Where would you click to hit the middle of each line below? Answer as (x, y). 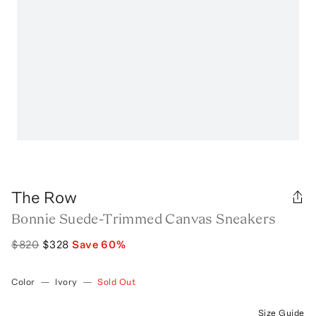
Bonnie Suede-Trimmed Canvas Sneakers (144, 218)
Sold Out (117, 281)
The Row (44, 197)
